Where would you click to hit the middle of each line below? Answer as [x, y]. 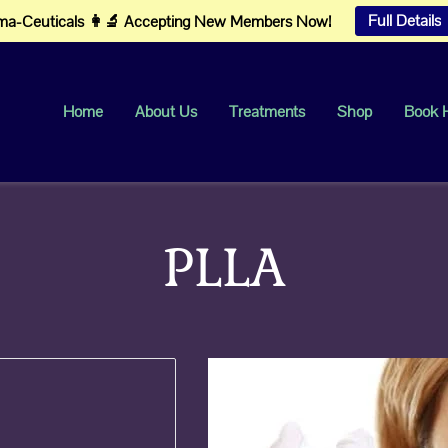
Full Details [404, 20]
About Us [166, 111]
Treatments [267, 111]
